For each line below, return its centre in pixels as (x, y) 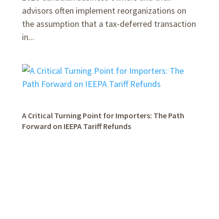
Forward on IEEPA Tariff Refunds (76, 126)
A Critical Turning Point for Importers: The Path (103, 115)
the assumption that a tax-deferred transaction (109, 24)
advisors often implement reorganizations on (104, 11)
